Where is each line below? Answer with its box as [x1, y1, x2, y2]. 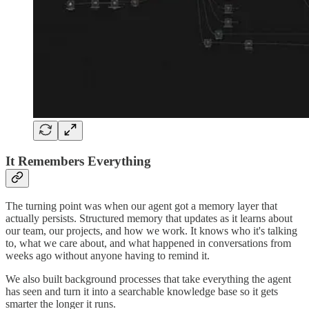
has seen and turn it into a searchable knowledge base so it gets [6, 286, 278, 298]
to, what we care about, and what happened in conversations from [6, 237, 291, 250]
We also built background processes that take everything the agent [6, 273, 291, 286]
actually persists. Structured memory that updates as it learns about [6, 212, 292, 225]
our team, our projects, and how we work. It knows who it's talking [6, 225, 297, 237]
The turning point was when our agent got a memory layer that [6, 200, 277, 212]
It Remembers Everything [6, 153, 151, 168]
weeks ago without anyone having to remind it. [6, 250, 210, 262]
